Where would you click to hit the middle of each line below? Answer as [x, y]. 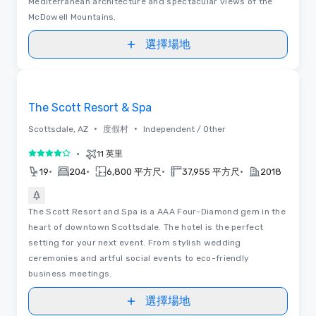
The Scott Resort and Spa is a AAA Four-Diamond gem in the [157, 211]
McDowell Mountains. [72, 17]
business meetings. [70, 273]
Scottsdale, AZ [58, 129]
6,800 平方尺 [134, 171]
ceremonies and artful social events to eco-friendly [139, 258]
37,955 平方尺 [211, 171]
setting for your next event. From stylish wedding [135, 242]
